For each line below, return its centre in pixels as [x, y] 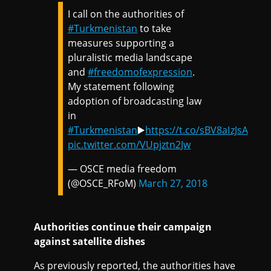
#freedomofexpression [140, 72]
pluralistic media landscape [130, 57]
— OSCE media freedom [122, 169]
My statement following [121, 87]
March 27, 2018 [173, 183]
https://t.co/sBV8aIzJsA [197, 130]
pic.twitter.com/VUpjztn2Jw [129, 145]
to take [155, 28]
